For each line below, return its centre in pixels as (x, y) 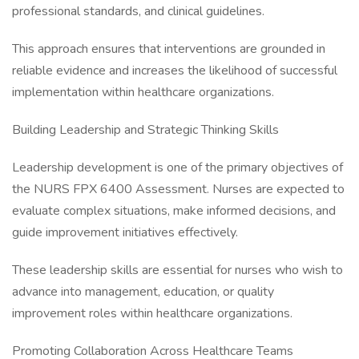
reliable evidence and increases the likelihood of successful (175, 71)
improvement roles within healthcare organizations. (152, 313)
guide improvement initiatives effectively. (125, 232)
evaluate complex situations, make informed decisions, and (174, 211)
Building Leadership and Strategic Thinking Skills (145, 130)
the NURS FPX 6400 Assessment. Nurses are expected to (178, 189)
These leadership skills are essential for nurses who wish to (177, 270)
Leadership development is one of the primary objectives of (177, 167)
